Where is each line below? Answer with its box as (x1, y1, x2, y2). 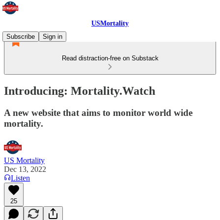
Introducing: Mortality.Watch (4, 84, 155, 97)
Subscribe (6, 33, 35, 40)
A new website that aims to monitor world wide (4, 107, 192, 118)
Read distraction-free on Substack (61, 55, 159, 62)
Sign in (43, 33, 62, 40)
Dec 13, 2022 (4, 165, 46, 173)
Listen (11, 173, 30, 182)
